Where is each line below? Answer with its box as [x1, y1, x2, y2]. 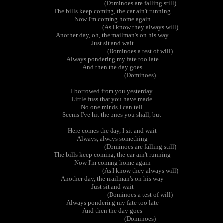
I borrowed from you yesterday [70, 87, 153, 95]
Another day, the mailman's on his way [59, 175, 164, 182]
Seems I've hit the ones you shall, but [62, 111, 161, 118]
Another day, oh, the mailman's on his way [54, 31, 169, 39]
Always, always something [75, 135, 148, 142]
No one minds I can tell [80, 103, 143, 111]
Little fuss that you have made [71, 95, 152, 103]
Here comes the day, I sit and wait [66, 127, 157, 134]
